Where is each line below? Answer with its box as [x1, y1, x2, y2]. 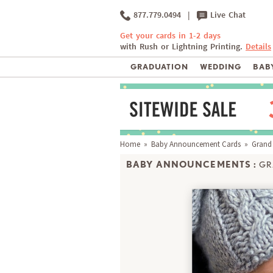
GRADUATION [130, 62, 189, 72]
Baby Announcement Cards [151, 139, 241, 150]
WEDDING [199, 62, 241, 72]
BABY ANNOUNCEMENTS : [126, 158, 257, 170]
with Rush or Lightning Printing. [120, 41, 246, 52]
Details [246, 41, 271, 52]
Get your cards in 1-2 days [120, 30, 221, 41]
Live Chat [207, 10, 246, 20]
